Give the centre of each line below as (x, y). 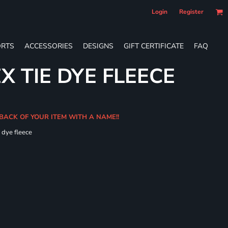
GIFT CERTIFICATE (154, 46)
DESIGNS (98, 46)
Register (191, 12)
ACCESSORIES (49, 46)
